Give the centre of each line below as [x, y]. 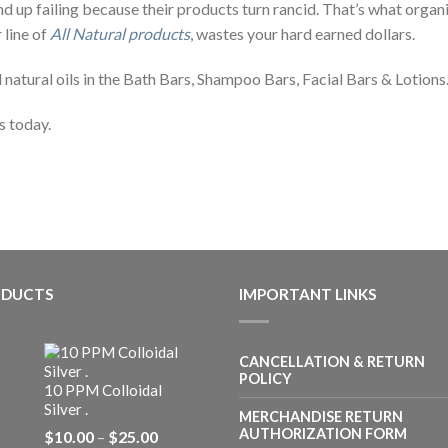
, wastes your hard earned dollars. [302, 33]
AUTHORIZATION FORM [323, 433]
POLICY [265, 378]
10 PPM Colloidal [103, 389]
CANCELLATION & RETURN [332, 361]
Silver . [66, 408]
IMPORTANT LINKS [308, 293]
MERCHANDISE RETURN [321, 416]
